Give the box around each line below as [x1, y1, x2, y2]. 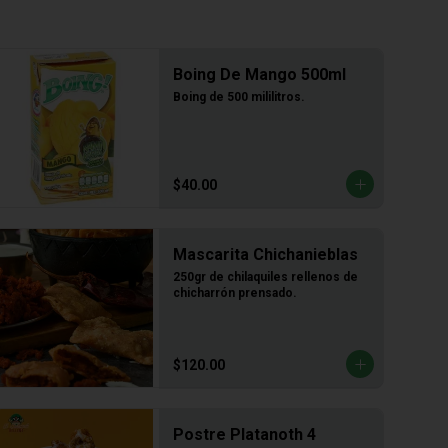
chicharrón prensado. [173, 286, 297, 300]
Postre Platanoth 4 [173, 425, 316, 444]
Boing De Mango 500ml [173, 65, 346, 84]
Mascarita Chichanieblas [173, 245, 358, 264]
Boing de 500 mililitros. [173, 90, 305, 104]
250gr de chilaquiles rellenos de [173, 270, 358, 284]
